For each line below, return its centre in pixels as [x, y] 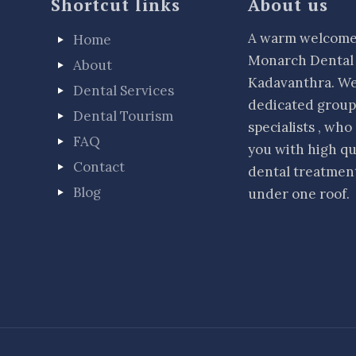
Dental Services [124, 90]
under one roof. [299, 193]
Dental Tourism [124, 116]
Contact [99, 166]
